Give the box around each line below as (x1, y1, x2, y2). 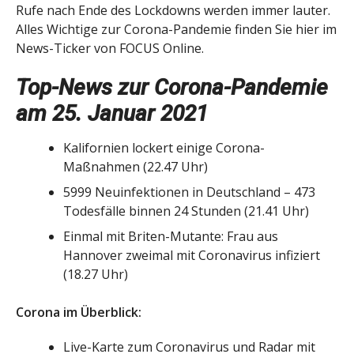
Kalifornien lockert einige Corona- (63, 138, 265, 156)
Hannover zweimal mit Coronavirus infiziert (63, 246, 320, 264)
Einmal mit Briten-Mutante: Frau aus (63, 227, 278, 245)
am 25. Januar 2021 (16, 100, 208, 126)
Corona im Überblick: (16, 303, 141, 321)
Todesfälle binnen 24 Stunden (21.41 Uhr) (63, 201, 309, 220)
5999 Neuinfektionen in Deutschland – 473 (63, 183, 315, 201)
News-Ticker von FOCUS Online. (16, 39, 204, 57)
